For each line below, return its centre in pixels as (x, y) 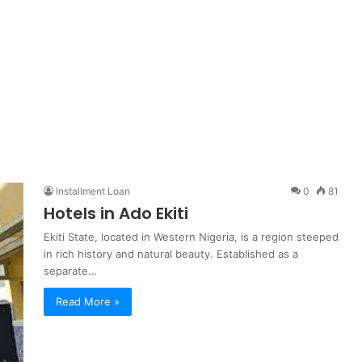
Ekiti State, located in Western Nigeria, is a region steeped (191, 237)
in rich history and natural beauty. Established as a (171, 254)
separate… (70, 271)
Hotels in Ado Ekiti (116, 213)
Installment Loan (93, 191)
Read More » (88, 301)
